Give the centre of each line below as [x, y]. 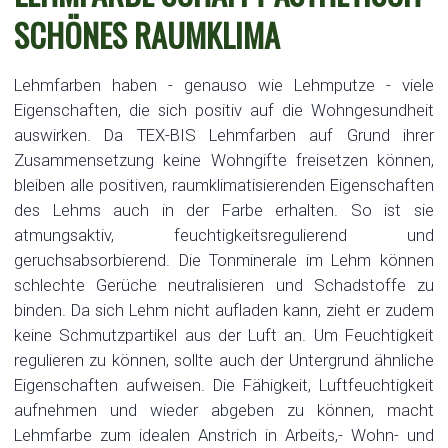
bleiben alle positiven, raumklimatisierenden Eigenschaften [224, 184]
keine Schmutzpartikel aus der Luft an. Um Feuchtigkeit [224, 334]
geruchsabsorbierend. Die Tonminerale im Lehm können [224, 259]
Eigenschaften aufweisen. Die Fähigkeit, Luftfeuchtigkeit [224, 384]
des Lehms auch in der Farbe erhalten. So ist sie [224, 209]
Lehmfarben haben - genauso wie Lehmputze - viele [224, 84]
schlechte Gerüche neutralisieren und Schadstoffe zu [224, 284]
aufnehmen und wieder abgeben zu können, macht [224, 409]
